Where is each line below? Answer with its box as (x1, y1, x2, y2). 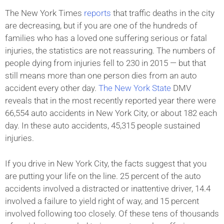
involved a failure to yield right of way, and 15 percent (5, 195, 199, 206)
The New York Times (5, 8, 84, 18)
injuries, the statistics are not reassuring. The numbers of (5, 45, 215, 56)
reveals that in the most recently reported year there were (5, 95, 216, 106)
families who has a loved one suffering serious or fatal (5, 33, 207, 43)
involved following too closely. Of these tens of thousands (5, 208, 219, 218)
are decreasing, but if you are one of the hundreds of (5, 20, 197, 31)
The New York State (98, 83, 171, 93)
